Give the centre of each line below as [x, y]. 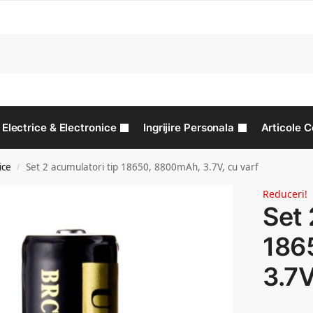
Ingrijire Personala [189, 128]
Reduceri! [285, 194]
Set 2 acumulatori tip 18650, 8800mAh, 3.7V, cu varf [143, 167]
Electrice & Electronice [59, 128]
